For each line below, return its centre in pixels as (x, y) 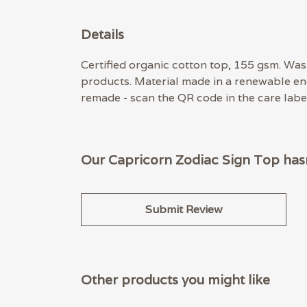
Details (102, 34)
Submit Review (184, 210)
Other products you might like (175, 280)
